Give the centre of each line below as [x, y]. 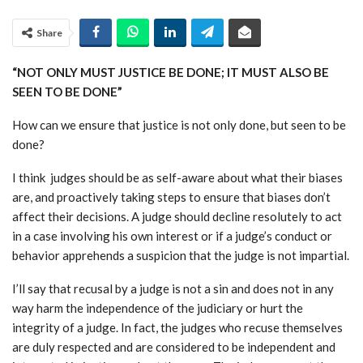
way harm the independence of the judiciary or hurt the [158, 308]
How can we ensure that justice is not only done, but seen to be [179, 125]
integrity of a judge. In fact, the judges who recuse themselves [177, 328]
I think [30, 178]
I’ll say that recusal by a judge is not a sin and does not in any [173, 289]
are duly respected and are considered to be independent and [174, 347]
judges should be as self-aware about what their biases [196, 178]
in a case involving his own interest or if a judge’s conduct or [172, 236]
